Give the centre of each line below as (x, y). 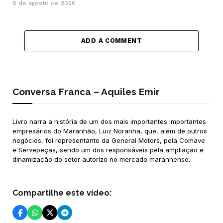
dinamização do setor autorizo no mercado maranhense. (101, 159)
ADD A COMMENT (111, 40)
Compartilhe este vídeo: (62, 193)
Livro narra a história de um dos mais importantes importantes (109, 121)
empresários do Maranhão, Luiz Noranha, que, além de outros (110, 131)
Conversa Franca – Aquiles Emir (86, 91)
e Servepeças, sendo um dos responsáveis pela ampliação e (108, 150)
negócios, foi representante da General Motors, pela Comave (109, 140)
